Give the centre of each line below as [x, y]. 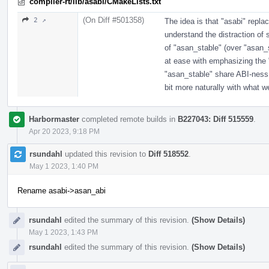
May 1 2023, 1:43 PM [63, 232]
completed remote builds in [128, 119]
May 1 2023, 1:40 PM [64, 166]
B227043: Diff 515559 [216, 119]
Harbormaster [54, 119]
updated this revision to [105, 154]
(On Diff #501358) [113, 20]
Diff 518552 [168, 154]
